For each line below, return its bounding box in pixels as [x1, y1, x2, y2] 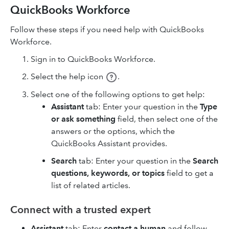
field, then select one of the [116, 114, 218, 124]
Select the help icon [31, 71, 105, 81]
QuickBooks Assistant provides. [51, 139, 167, 148]
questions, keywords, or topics [51, 168, 165, 178]
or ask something [51, 114, 116, 124]
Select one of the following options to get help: [31, 89, 205, 99]
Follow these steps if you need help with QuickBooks [10, 24, 204, 34]
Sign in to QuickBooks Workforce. [31, 54, 155, 64]
